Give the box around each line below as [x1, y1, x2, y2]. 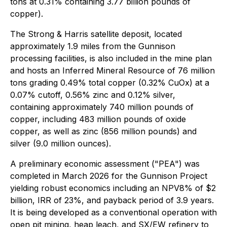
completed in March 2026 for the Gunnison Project [10, 171, 207, 181]
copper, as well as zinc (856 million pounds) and [10, 126, 197, 136]
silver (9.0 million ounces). [10, 138, 111, 148]
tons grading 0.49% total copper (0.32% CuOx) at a [10, 78, 209, 88]
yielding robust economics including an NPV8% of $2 [10, 183, 216, 193]
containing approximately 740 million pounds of [10, 102, 194, 112]
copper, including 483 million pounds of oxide [10, 114, 186, 124]
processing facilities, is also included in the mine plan [10, 53, 212, 63]
